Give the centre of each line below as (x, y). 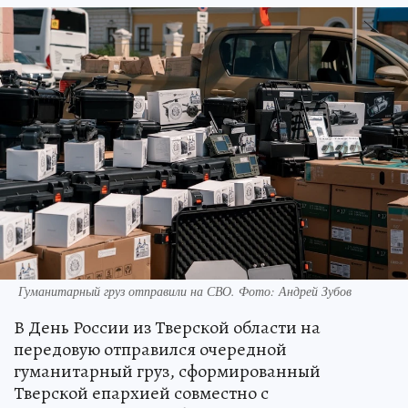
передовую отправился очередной (150, 349)
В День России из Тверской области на (167, 327)
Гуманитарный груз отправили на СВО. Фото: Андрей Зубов (185, 291)
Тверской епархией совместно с (141, 393)
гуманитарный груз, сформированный (167, 371)
